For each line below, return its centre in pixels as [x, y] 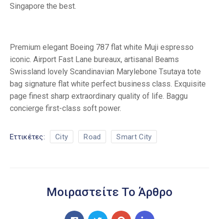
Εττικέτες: [27, 137]
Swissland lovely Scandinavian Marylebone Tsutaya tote [105, 72]
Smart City [134, 137]
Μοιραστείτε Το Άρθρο [109, 192]
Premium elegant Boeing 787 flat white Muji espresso [102, 47]
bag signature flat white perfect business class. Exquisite [108, 84]
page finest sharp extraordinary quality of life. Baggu [99, 96]
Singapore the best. [43, 6]
